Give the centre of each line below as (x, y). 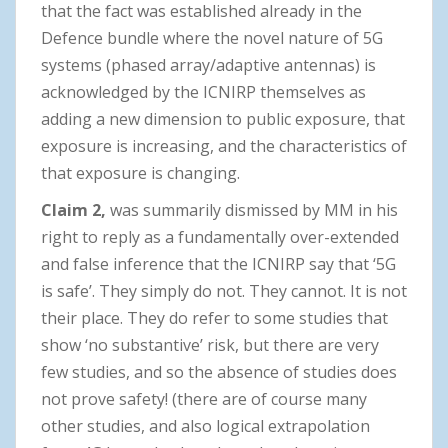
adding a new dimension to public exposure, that (223, 118)
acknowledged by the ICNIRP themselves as (203, 91)
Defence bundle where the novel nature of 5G (212, 37)
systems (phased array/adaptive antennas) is (208, 64)
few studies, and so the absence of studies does (219, 371)
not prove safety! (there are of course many (204, 398)
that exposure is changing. (140, 172)
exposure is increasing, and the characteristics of (224, 145)
